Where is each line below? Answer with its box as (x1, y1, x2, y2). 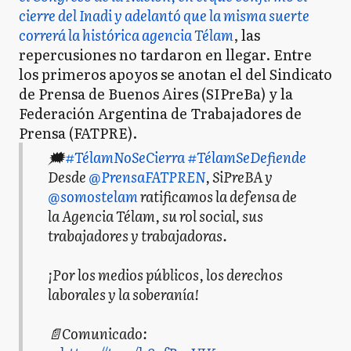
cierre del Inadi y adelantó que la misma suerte (19, 5, 309, 26)
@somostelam (48, 186, 138, 208)
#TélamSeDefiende (187, 147, 306, 168)
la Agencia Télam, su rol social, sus (48, 205, 263, 227)
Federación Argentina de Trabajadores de (19, 103, 302, 124)
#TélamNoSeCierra (65, 147, 185, 168)
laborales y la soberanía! (48, 284, 199, 306)
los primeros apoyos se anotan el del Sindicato (19, 63, 332, 85)
